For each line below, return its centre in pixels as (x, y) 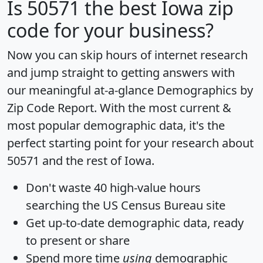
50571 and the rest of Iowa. (81, 160)
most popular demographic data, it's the (116, 125)
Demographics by (205, 90)
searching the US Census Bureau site (126, 205)
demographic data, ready (174, 222)
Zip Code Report (50, 107)
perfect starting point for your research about (130, 143)
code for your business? (110, 30)
